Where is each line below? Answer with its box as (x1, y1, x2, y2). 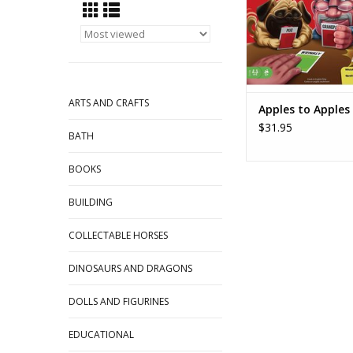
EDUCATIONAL (69, 328, 134, 341)
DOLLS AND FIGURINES (69, 295, 169, 308)
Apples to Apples (258, 102, 350, 117)
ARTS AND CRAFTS (69, 96, 149, 110)
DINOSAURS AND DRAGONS (69, 262, 192, 275)
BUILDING (69, 195, 113, 209)
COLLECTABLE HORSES (69, 229, 168, 242)
